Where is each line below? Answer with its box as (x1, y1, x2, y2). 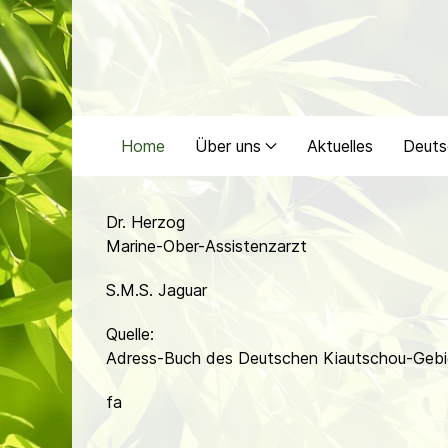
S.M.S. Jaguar (106, 280, 207, 300)
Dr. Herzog (106, 212, 185, 232)
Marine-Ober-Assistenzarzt (106, 236, 307, 256)
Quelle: (106, 324, 154, 344)
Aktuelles (307, 136, 373, 156)
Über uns (195, 136, 261, 156)
